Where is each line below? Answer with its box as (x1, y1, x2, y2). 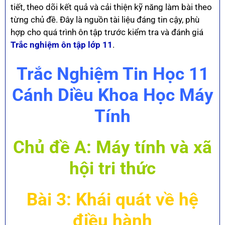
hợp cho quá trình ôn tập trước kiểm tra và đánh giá (11, 27, 203, 37)
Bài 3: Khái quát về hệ (27, 189, 198, 210)
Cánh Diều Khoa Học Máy (12, 85, 213, 106)
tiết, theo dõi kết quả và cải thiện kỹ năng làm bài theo (11, 2, 212, 12)
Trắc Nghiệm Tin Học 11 (16, 64, 209, 85)
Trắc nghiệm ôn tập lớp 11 (11, 39, 113, 50)
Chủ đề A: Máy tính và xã (13, 137, 212, 158)
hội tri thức (69, 158, 156, 179)
